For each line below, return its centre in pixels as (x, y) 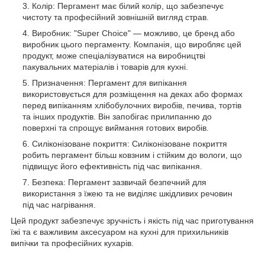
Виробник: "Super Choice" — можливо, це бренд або (133, 33)
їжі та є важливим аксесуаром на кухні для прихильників (119, 232)
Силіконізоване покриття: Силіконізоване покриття (130, 143)
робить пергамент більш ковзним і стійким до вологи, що (132, 155)
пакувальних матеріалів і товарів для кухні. (105, 67)
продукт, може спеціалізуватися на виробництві (114, 55)
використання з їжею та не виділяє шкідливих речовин (127, 193)
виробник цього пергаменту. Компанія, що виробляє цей (132, 44)
